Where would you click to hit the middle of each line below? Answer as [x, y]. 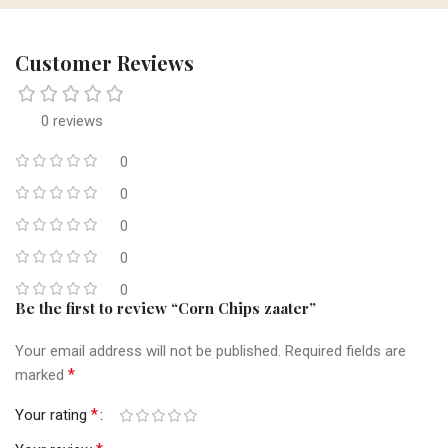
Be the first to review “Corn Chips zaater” [165, 308]
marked [41, 375]
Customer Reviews [104, 63]
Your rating [53, 415]
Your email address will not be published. [148, 351]
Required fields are [345, 351]
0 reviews [71, 121]
